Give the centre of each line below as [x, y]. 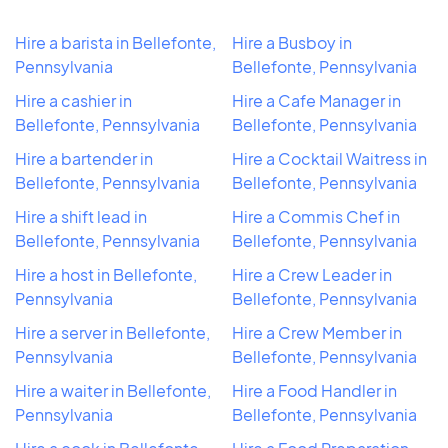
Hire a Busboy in [292, 42]
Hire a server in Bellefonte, [112, 332]
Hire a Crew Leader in [312, 274]
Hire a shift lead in [81, 216]
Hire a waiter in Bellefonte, [113, 390]
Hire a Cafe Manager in [316, 100]
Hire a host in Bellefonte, [106, 274]
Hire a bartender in [84, 158]
